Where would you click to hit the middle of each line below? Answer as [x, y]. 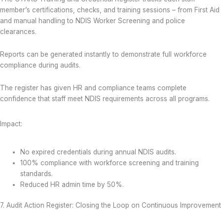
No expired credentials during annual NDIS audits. [98, 152]
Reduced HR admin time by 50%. [72, 184]
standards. [37, 173]
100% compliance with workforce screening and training [110, 163]
